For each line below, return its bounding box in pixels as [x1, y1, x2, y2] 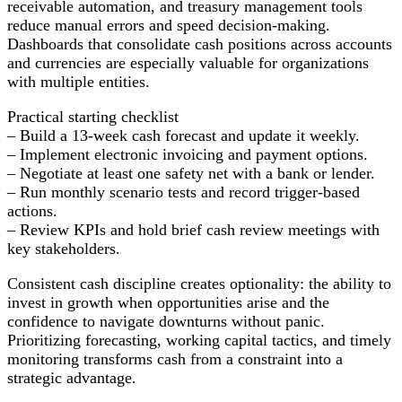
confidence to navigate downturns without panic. [7, 311, 325, 330]
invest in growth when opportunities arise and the [7, 293, 329, 311]
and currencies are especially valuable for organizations [7, 53, 369, 72]
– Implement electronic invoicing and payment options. [7, 144, 368, 163]
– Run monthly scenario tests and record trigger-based [7, 182, 360, 201]
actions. [7, 201, 57, 220]
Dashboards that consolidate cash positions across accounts [7, 34, 392, 53]
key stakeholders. [7, 239, 120, 258]
